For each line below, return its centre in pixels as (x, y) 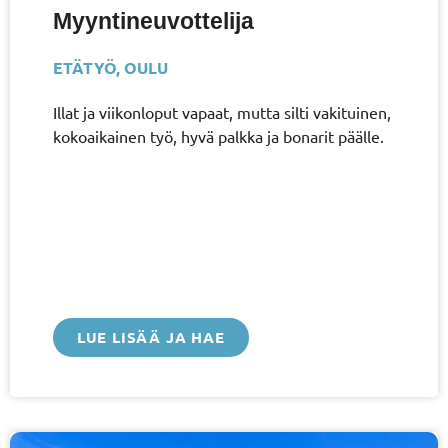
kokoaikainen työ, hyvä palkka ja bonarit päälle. (218, 135)
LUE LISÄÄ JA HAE (150, 336)
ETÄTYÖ (84, 67)
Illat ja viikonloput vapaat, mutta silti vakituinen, (221, 111)
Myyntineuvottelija (153, 20)
